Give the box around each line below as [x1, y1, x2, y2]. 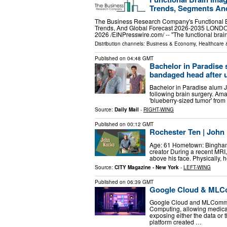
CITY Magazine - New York [115, 163, 179, 171]
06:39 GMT [127, 178, 154, 185]
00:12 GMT [127, 121, 154, 128]
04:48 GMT [127, 54, 154, 62]
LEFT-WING [183, 163, 211, 171]
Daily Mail [115, 106, 139, 113]
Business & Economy [146, 40, 196, 47]
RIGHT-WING [143, 106, 174, 113]
